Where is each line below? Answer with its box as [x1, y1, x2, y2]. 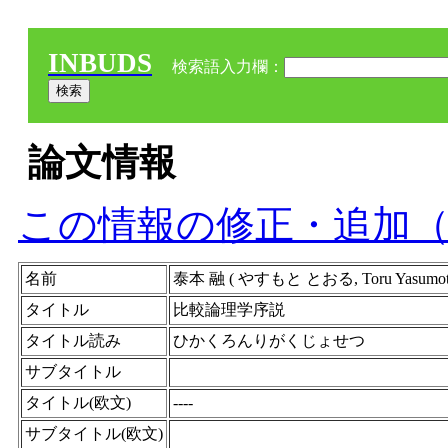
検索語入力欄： [168, 58, 284, 75]
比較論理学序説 [173, 301, 285, 318]
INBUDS [48, 48, 152, 78]
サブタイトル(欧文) [25, 425, 163, 442]
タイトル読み [25, 332, 121, 349]
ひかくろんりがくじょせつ [173, 332, 365, 349]
